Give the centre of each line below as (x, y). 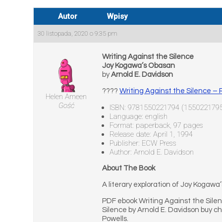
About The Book (129, 168)
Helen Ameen (66, 97)
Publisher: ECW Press (143, 143)
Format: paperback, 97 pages (157, 125)
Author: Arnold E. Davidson (152, 152)
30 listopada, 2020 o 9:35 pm (78, 33)
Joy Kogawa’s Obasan (139, 66)
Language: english (139, 116)
